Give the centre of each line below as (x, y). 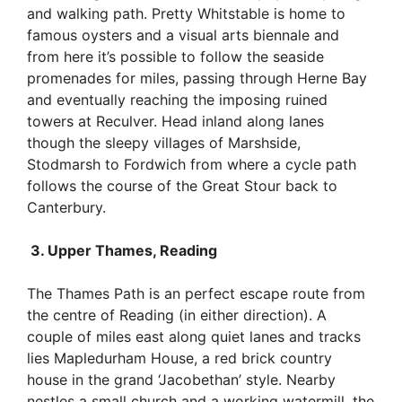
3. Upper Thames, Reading (122, 250)
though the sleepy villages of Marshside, (164, 142)
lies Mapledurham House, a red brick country (179, 358)
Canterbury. (66, 207)
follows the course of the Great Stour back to (182, 185)
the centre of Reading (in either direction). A (177, 315)
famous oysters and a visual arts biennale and (183, 35)
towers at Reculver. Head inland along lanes (175, 121)
